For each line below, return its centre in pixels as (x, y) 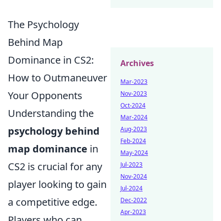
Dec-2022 (134, 200)
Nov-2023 (134, 93)
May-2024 (134, 153)
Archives (137, 63)
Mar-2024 (134, 117)
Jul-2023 (131, 165)
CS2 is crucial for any (55, 166)
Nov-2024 (134, 176)
